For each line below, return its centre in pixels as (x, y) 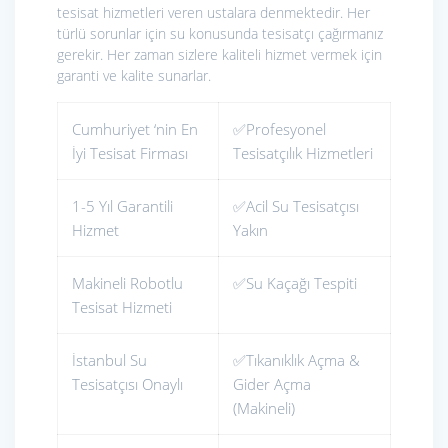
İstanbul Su (109, 359)
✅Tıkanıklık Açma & (296, 359)
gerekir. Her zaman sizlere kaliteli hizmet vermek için (219, 54)
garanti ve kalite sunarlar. (134, 75)
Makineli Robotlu (127, 282)
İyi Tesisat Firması (130, 152)
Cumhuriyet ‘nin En (135, 128)
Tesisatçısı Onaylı (127, 383)
